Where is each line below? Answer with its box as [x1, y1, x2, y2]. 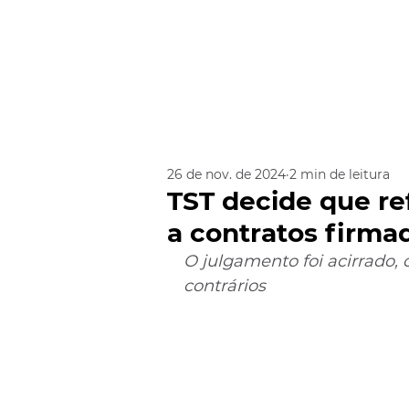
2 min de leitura [289, 165, 390, 183]
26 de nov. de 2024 [167, 165, 286, 183]
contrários [184, 276, 266, 296]
